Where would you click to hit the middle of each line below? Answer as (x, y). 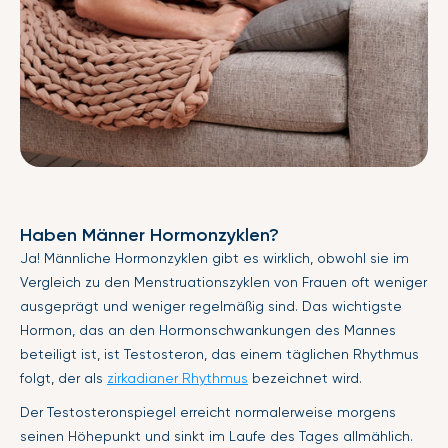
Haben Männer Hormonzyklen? (149, 234)
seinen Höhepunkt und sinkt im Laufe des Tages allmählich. (216, 435)
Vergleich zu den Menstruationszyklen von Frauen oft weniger (223, 281)
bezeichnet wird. (305, 377)
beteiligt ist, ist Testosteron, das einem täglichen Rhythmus (219, 353)
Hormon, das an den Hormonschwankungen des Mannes (208, 329)
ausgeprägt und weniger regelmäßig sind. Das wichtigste (211, 305)
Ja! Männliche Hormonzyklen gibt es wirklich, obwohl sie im (214, 257)
